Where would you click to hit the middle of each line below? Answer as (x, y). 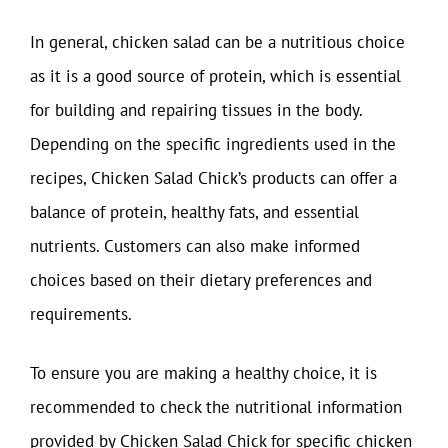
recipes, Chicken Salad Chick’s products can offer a (213, 177)
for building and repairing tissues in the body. (196, 109)
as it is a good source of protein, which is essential (215, 75)
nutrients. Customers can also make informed (195, 245)
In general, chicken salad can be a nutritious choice (217, 41)
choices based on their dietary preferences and (201, 279)
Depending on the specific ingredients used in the (213, 143)
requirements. (81, 313)
